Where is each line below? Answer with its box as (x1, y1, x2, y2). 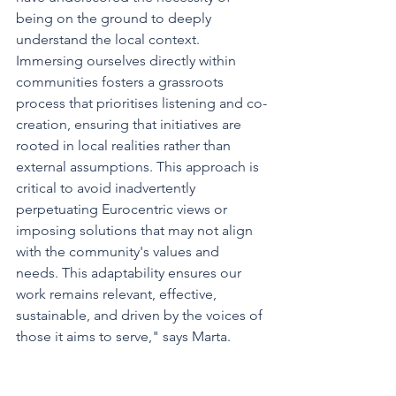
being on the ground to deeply (16, 10, 215, 27)
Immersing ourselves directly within (16, 52, 240, 70)
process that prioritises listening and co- (16, 95, 267, 112)
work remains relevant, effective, (16, 286, 220, 303)
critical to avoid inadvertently (16, 179, 199, 197)
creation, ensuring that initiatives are (16, 116, 245, 133)
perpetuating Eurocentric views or (16, 201, 231, 218)
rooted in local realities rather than (16, 137, 234, 155)
